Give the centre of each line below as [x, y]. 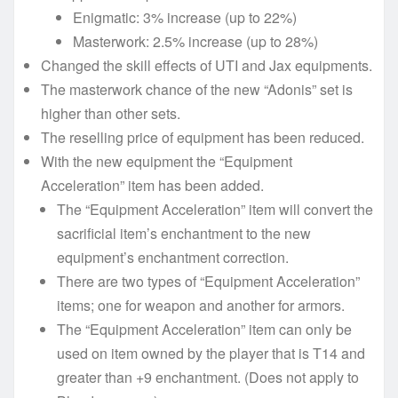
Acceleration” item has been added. [152, 185]
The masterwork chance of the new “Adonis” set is [197, 89]
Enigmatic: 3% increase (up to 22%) [185, 17]
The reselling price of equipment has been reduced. [203, 137]
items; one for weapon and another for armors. [201, 305]
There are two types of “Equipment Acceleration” [208, 281]
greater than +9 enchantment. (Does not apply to [208, 377]
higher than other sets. [111, 113]
